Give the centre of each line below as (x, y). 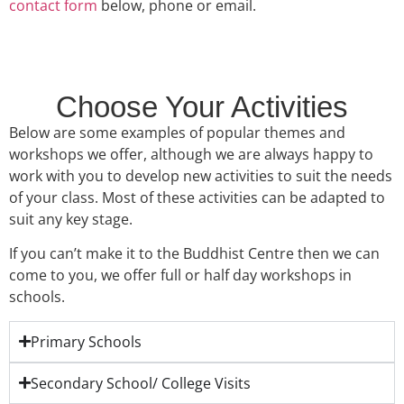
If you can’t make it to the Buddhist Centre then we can (194, 254)
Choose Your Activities (202, 106)
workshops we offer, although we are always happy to (191, 154)
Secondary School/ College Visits (141, 383)
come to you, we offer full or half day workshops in (180, 275)
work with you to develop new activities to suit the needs (201, 175)
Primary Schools (86, 341)
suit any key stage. (71, 219)
